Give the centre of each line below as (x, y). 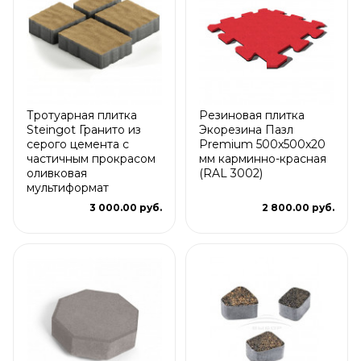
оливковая (57, 173)
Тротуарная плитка (82, 115)
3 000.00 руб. (126, 207)
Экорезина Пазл (246, 129)
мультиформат (68, 187)
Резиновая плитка (252, 115)
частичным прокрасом (91, 158)
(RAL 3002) (231, 173)
